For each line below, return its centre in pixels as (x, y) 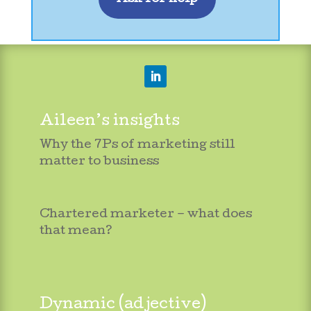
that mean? (76, 231)
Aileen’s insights (109, 122)
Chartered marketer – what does (145, 215)
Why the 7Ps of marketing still (137, 145)
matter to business (99, 162)
